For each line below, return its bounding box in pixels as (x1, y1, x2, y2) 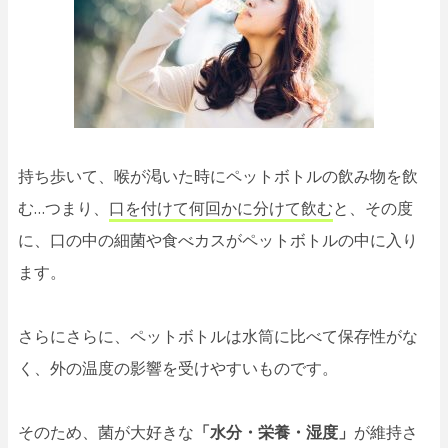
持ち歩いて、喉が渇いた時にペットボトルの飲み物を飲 (18, 164, 418, 187)
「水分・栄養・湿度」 (194, 420, 354, 443)
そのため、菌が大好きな (18, 420, 194, 443)
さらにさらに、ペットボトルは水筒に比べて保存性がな (18, 324, 418, 347)
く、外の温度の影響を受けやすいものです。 (18, 356, 338, 379)
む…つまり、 (18, 196, 109, 219)
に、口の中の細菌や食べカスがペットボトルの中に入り (18, 228, 418, 251)
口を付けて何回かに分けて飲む (109, 196, 333, 219)
